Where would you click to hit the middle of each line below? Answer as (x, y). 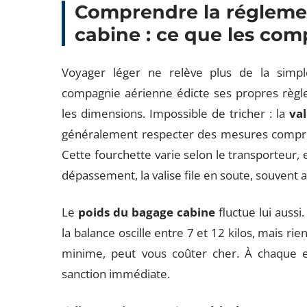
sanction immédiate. (116, 274)
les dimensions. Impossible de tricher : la (176, 113)
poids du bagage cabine (147, 212)
